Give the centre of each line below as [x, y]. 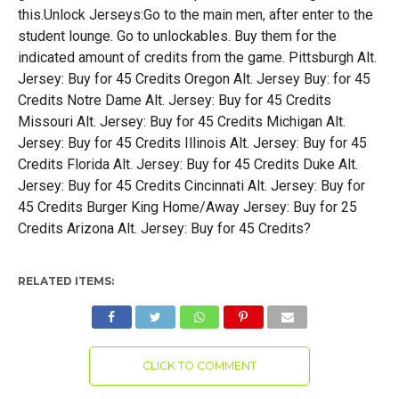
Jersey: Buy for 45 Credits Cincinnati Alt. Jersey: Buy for [191, 186]
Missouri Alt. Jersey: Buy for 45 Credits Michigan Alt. [181, 122]
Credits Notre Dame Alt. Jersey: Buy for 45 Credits [174, 100]
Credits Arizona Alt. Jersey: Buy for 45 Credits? [164, 228]
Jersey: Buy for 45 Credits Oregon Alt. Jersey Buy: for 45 [194, 79]
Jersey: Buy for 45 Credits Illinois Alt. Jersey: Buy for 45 [192, 143]
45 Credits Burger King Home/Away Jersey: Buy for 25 [187, 207]
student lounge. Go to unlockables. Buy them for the [177, 36]
